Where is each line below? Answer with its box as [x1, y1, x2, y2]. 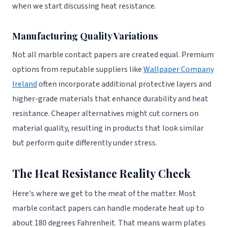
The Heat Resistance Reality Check [12, 166, 191, 181]
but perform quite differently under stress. [12, 137, 157, 149]
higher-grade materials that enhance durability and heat [12, 93, 208, 105]
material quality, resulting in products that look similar [12, 123, 204, 134]
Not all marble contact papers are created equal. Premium [12, 49, 214, 61]
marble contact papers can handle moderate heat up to [12, 203, 204, 214]
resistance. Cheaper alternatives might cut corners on [12, 108, 199, 120]
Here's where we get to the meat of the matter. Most [12, 188, 196, 200]
